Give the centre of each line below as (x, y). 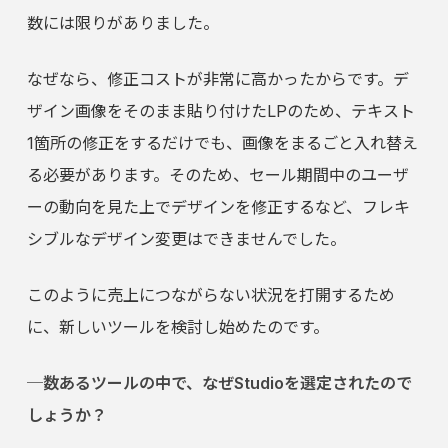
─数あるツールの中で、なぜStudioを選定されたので (219, 383)
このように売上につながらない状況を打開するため (210, 295)
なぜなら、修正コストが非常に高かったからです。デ (217, 79)
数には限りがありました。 (122, 23)
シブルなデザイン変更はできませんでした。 (186, 239)
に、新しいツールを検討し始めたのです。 (177, 327)
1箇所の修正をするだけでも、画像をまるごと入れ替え (222, 143)
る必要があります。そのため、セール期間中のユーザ (217, 175)
